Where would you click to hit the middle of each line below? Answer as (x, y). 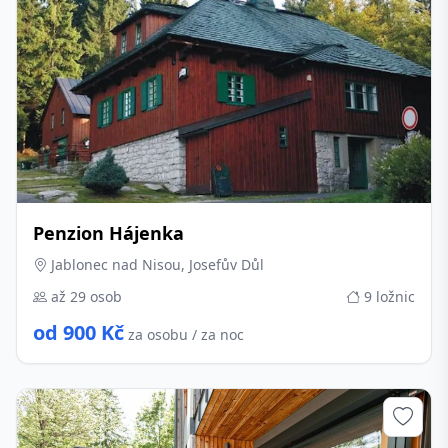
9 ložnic (387, 296)
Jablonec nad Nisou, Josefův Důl (155, 264)
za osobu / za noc (186, 334)
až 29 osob (84, 296)
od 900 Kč (78, 332)
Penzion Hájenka (108, 233)
